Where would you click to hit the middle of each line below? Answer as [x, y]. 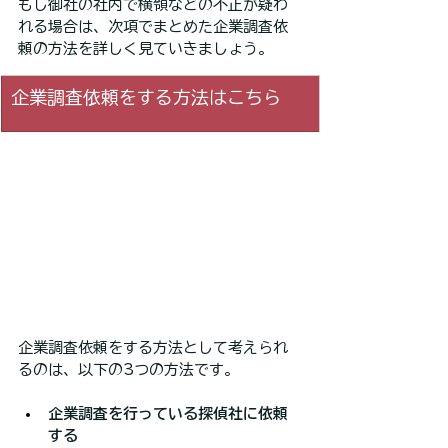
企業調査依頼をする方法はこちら [146, 96]
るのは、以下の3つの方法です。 [128, 370]
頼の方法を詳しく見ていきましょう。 [145, 48]
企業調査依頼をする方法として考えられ [153, 348]
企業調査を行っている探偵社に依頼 [168, 414]
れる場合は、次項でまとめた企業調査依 [153, 26]
